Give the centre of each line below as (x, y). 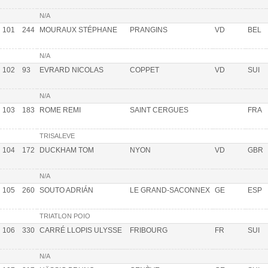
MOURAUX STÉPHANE (78, 30)
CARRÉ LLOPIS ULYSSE (81, 230)
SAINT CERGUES (159, 110)
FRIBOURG (149, 230)
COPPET (144, 70)
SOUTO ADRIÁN (66, 190)
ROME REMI (60, 110)
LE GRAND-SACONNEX (170, 190)
